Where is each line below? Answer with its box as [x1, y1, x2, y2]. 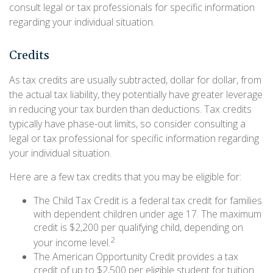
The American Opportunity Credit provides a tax [34, 249, 238, 263]
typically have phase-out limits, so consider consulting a [9, 117, 246, 131]
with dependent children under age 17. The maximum [34, 207, 261, 221]
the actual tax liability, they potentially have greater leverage [9, 88, 263, 102]
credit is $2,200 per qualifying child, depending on [34, 221, 243, 235]
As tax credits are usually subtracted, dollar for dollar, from [9, 73, 261, 87]
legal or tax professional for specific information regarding [9, 132, 259, 146]
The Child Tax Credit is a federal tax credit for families [34, 194, 262, 208]
